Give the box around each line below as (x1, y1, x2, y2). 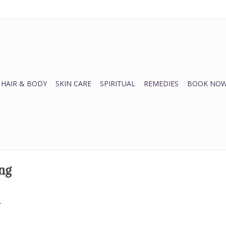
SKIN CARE (55, 79, 91, 88)
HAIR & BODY (1, 79, 47, 88)
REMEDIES (144, 79, 179, 88)
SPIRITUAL (100, 79, 135, 88)
